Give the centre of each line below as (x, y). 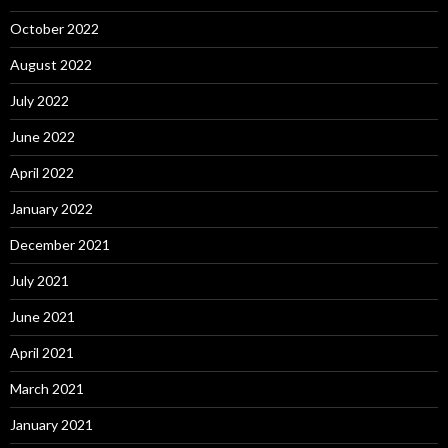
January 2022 (51, 209)
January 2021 (51, 425)
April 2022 (42, 173)
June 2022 (42, 137)
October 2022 (54, 29)
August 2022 (51, 65)
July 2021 (39, 281)
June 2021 (42, 317)
